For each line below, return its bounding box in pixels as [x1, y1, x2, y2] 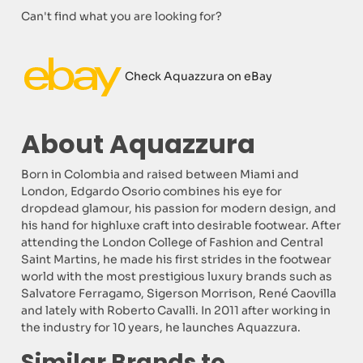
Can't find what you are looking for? [21, 9, 223, 24]
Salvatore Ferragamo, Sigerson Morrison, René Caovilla [21, 286, 337, 301]
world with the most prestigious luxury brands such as [21, 269, 333, 284]
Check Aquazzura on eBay [125, 69, 273, 84]
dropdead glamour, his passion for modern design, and [21, 201, 337, 216]
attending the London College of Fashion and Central [21, 235, 324, 250]
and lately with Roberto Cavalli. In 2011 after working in [21, 303, 331, 318]
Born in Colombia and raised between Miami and [21, 167, 300, 182]
